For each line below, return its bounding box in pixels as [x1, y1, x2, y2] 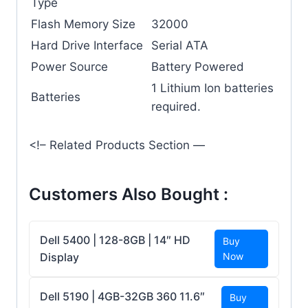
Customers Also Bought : [29, 184, 228, 204]
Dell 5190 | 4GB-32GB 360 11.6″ [40, 289, 205, 303]
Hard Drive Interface [31, 38, 143, 53]
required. [151, 100, 201, 114]
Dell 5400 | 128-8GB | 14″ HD [40, 232, 190, 247]
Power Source [31, 60, 108, 74]
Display [40, 250, 79, 264]
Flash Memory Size [31, 17, 135, 32]
